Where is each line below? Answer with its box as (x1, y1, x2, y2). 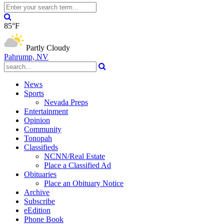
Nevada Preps (44, 98, 88, 106)
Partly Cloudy (26, 43, 70, 52)
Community (24, 125, 61, 133)
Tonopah (24, 134, 52, 142)
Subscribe (24, 197, 55, 205)
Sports (24, 89, 44, 97)
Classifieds (24, 143, 58, 151)
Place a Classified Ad (44, 161, 111, 169)
